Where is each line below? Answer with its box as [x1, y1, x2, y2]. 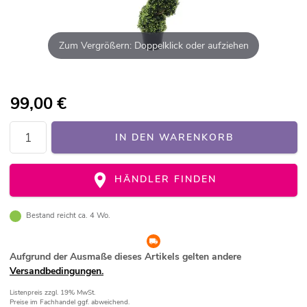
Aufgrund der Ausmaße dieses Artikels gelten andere [10, 250, 241, 264]
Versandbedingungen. [10, 265, 103, 278]
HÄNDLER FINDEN [110, 173, 217, 186]
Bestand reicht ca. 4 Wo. [25, 210, 110, 221]
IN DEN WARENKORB [115, 131, 234, 145]
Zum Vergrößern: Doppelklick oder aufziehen [58, 38, 249, 52]
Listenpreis [10, 288, 45, 298]
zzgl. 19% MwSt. [45, 288, 95, 298]
